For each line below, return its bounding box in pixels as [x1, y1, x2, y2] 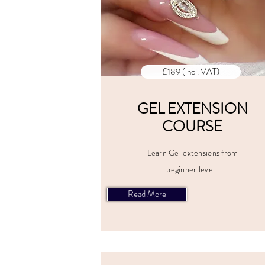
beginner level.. [166, 163, 219, 175]
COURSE [162, 116, 222, 137]
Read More [128, 188, 166, 201]
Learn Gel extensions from [147, 147, 238, 159]
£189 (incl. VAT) [162, 65, 219, 78]
